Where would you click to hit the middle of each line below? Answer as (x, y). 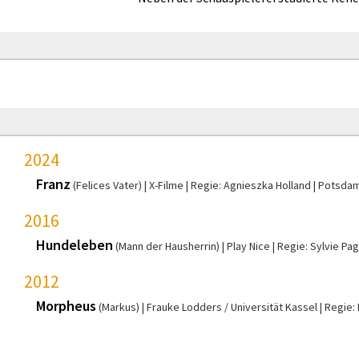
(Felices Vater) (107, 185)
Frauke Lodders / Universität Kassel (232, 307)
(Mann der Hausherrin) (167, 246)
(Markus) (119, 307)
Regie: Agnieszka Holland (251, 185)
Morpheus (66, 305)
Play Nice (248, 246)
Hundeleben (75, 244)
